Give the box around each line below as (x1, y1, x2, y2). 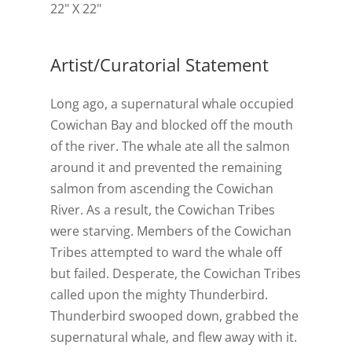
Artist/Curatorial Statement (50, 53, 269, 77)
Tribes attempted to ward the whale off (50, 244, 282, 262)
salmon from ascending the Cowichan (50, 180, 273, 198)
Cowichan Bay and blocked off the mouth (50, 116, 293, 134)
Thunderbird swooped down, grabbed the (50, 307, 299, 325)
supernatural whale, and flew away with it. (50, 328, 297, 346)
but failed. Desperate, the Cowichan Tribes (50, 265, 301, 283)
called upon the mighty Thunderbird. (50, 286, 268, 304)
